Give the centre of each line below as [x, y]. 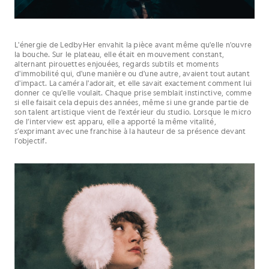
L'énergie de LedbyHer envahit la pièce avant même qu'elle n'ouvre [133, 44]
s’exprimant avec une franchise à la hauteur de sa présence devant [130, 131]
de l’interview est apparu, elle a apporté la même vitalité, [115, 121]
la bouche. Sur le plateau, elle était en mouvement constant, [119, 54]
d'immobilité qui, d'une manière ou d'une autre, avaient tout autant [132, 73]
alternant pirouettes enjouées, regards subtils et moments [117, 64]
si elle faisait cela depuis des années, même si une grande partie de [131, 102]
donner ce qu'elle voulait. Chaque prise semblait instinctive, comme [133, 92]
